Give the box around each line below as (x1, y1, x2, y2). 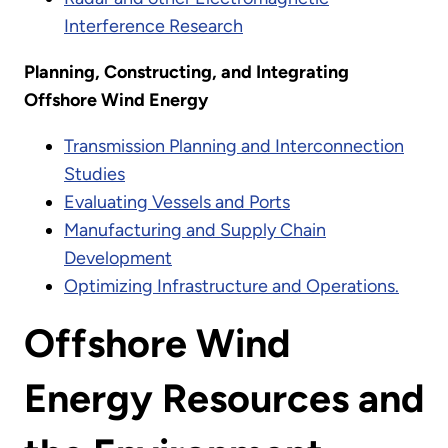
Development (64, 247, 172, 270)
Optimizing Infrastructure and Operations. (64, 275, 399, 298)
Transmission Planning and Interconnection (64, 135, 404, 158)
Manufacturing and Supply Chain (64, 219, 326, 242)
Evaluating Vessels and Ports (64, 191, 290, 214)
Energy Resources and (24, 375, 424, 423)
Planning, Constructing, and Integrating (24, 61, 349, 84)
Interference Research (64, 15, 243, 38)
